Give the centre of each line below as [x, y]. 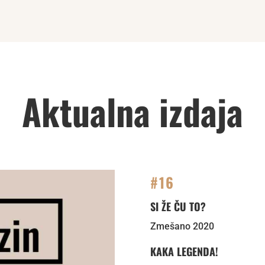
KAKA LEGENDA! [184, 252]
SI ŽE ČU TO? [178, 207]
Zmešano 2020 [182, 227]
